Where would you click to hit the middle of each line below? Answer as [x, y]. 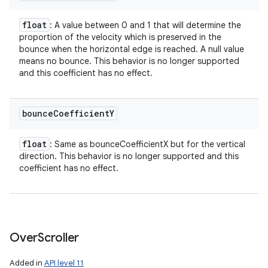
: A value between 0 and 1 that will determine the [145, 25]
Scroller [58, 238]
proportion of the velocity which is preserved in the [120, 37]
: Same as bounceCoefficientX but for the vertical [147, 144]
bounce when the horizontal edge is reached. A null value [132, 49]
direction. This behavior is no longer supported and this [129, 156]
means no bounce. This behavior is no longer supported [129, 61]
